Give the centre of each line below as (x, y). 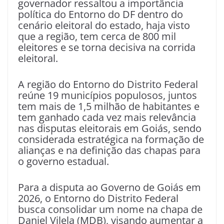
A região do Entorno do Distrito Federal (108, 84)
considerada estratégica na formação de (111, 139)
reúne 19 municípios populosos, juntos (107, 95)
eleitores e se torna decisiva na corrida (107, 47)
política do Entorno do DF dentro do (100, 14)
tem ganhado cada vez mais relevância (107, 117)
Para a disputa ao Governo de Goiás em (109, 187)
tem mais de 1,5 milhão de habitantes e (109, 106)
